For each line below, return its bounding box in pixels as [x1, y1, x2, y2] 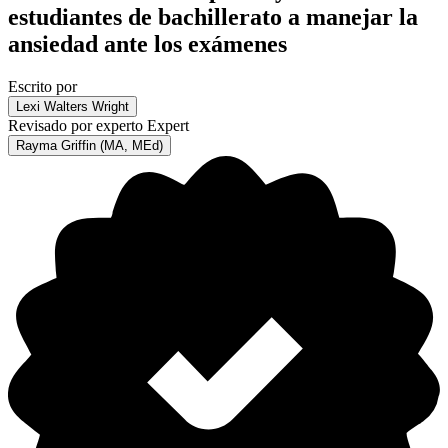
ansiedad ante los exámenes [8, 31, 287, 58]
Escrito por [8, 77, 77, 95]
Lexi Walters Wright [16, 98, 129, 114]
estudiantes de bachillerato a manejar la [8, 4, 418, 31]
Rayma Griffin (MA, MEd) [16, 137, 163, 153]
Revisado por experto [8, 116, 147, 134]
